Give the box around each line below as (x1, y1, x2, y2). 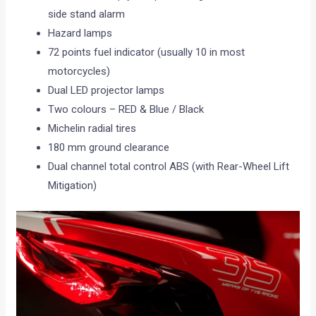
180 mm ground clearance (48, 140, 170, 154)
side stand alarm (48, 7, 126, 20)
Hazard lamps (48, 26, 113, 39)
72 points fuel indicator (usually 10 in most (48, 45, 245, 59)
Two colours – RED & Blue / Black (48, 102, 205, 116)
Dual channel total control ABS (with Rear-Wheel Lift (48, 159, 290, 173)
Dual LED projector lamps (48, 83, 165, 97)
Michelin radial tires (48, 121, 137, 135)
